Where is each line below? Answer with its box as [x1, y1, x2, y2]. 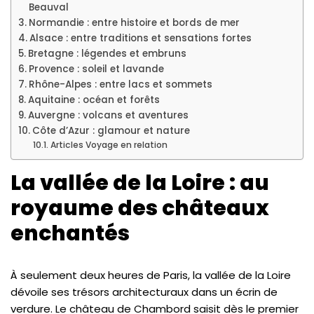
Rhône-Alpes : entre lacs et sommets [28, 78, 212, 91]
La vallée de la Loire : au [11, 168, 269, 198]
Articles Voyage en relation [50, 139, 168, 151]
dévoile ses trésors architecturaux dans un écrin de [11, 285, 278, 299]
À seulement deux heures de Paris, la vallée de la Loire [11, 268, 291, 282]
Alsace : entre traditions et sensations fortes [29, 32, 252, 45]
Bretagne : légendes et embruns [27, 47, 186, 60]
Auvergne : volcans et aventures [27, 109, 189, 122]
